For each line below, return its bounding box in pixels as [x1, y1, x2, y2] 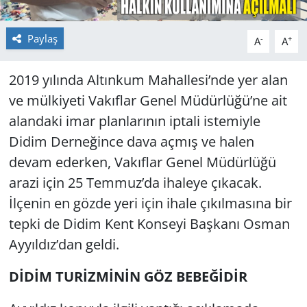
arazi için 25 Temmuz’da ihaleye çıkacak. [8, 173, 262, 193]
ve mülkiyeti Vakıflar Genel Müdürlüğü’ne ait [8, 91, 287, 110]
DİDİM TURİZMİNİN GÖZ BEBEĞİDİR [8, 267, 247, 286]
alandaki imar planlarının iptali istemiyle [8, 112, 260, 131]
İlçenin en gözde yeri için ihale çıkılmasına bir [8, 194, 292, 213]
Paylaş [27, 32, 58, 46]
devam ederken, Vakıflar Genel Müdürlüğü [8, 153, 276, 172]
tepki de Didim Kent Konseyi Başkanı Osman [8, 214, 290, 234]
